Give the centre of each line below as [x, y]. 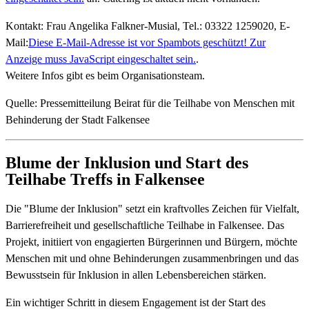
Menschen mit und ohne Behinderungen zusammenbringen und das [152, 259]
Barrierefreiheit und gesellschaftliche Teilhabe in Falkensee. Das [145, 226]
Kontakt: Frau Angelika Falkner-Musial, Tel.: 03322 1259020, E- [148, 26]
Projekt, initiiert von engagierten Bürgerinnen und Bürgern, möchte [151, 242]
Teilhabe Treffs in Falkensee [105, 179]
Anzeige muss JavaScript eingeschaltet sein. [101, 59]
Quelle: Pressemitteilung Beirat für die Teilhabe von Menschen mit [150, 103]
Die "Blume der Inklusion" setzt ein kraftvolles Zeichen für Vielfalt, [152, 209]
